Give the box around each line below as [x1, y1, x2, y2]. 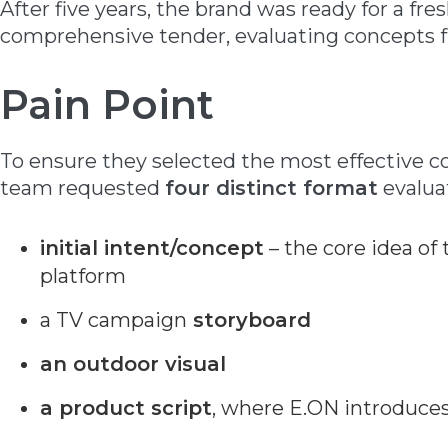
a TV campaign [40, 308, 187, 332]
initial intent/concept [40, 236, 264, 260]
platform [40, 264, 126, 288]
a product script [40, 396, 212, 420]
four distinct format [165, 176, 378, 200]
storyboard [187, 308, 311, 332]
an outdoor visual [40, 352, 226, 376]
